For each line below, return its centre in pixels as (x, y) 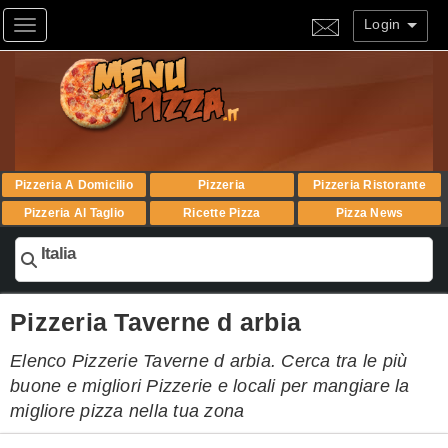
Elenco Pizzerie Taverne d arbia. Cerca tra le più (209, 361)
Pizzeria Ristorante (369, 185)
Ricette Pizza (222, 213)
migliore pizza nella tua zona (127, 411)
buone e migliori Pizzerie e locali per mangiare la (210, 386)
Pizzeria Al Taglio (74, 213)
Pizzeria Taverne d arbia (155, 321)
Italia (58, 253)
